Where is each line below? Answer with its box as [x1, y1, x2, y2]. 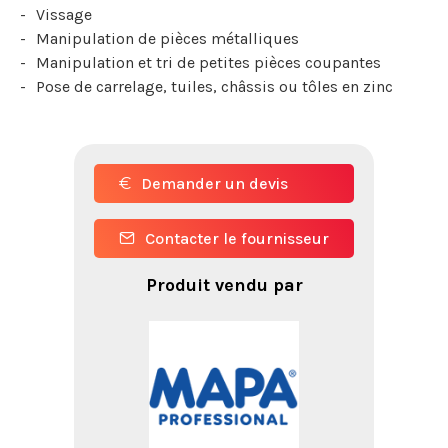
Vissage [36, 4, 92, 24]
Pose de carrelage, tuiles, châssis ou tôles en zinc [36, 76, 393, 96]
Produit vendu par [145, 273, 303, 296]
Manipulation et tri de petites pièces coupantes [36, 52, 381, 72]
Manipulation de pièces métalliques [36, 28, 299, 48]
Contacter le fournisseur [145, 228, 329, 248]
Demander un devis [141, 173, 288, 193]
